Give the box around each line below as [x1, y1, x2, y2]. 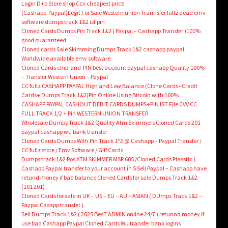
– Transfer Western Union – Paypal [21, 73, 108, 81]
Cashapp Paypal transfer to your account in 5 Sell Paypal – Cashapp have [21, 164, 207, 173]
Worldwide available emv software [21, 54, 110, 63]
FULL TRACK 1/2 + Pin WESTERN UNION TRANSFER [21, 109, 148, 118]
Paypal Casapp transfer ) [21, 201, 83, 209]
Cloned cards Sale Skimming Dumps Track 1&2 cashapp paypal [21, 45, 184, 53]
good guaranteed [21, 36, 66, 44]
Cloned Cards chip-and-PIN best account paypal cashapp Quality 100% [21, 64, 205, 72]
